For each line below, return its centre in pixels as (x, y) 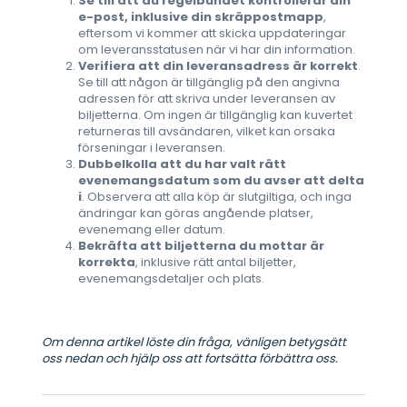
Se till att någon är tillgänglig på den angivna (209, 82)
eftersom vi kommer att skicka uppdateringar (212, 33)
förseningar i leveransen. (152, 148)
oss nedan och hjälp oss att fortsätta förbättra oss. (190, 358)
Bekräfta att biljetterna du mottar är (201, 246)
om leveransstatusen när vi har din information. (217, 50)
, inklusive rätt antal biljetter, (216, 262)
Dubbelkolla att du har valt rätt (182, 164)
